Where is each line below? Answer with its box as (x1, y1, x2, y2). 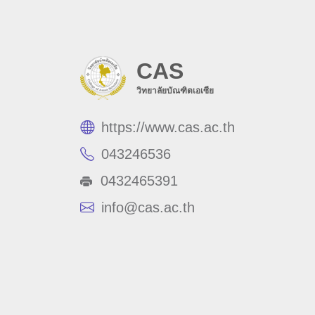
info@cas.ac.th (101, 200, 195, 216)
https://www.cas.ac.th (101, 120, 235, 136)
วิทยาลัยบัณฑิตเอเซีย (136, 86, 214, 96)
